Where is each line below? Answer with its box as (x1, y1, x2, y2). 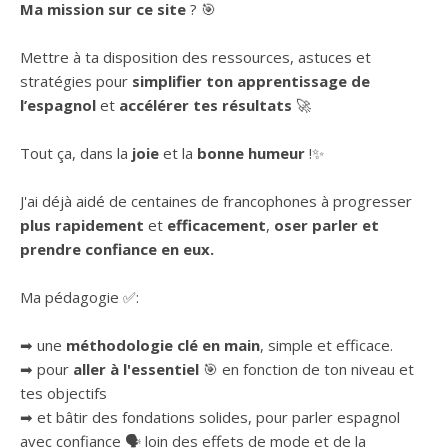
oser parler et (274, 215, 379, 235)
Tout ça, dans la (20, 143, 132, 163)
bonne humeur (197, 143, 305, 163)
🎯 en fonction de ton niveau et (199, 359, 414, 379)
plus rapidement (20, 215, 144, 235)
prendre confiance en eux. (20, 239, 214, 259)
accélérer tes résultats (119, 95, 292, 115)
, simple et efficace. (260, 335, 393, 355)
